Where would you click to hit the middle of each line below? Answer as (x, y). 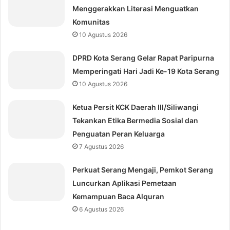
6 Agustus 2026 (102, 209)
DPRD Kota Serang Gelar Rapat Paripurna (143, 58)
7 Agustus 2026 (102, 147)
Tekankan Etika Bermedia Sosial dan (136, 121)
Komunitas (91, 22)
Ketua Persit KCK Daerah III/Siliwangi (136, 107)
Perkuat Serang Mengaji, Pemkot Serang (143, 170)
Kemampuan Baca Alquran (119, 197)
